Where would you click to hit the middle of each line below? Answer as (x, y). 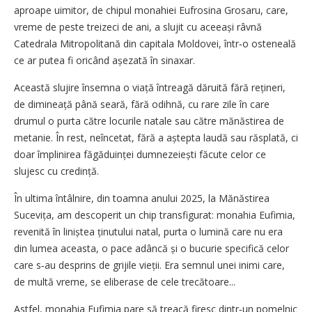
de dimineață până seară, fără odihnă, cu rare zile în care (142, 104)
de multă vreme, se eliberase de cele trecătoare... (125, 281)
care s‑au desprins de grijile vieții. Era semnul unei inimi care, (149, 265)
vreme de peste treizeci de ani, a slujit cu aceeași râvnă (138, 26)
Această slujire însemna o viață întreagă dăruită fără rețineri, (150, 87)
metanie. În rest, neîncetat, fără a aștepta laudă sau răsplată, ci (156, 137)
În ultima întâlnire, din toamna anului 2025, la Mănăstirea (142, 198)
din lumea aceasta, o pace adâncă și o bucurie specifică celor (151, 248)
